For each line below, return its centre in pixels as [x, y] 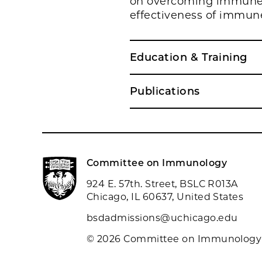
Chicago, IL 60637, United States [165, 197]
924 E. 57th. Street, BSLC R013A [162, 184]
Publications [165, 91]
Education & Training [189, 57]
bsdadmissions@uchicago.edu [162, 218]
